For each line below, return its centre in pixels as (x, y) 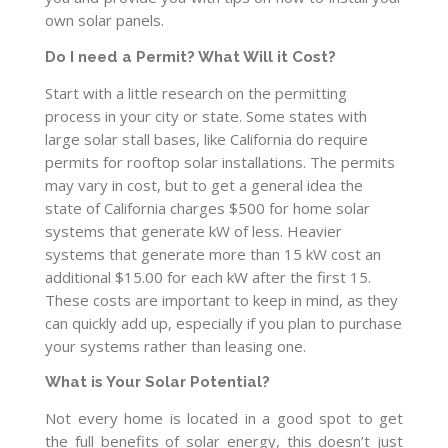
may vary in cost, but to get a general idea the (204, 184)
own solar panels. (104, 20)
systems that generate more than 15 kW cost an (213, 253)
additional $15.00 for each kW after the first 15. (208, 276)
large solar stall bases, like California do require (206, 138)
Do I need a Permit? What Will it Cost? (190, 56)
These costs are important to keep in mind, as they (221, 299)
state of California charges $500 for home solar (207, 207)
